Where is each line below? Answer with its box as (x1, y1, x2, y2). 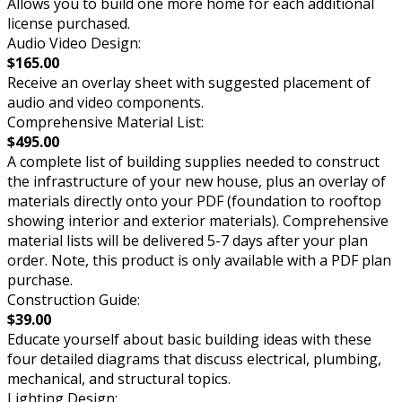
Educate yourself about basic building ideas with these (7, 329, 371, 350)
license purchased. (7, 13, 130, 34)
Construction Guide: (7, 290, 140, 310)
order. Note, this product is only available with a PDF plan (7, 250, 391, 271)
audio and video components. (7, 92, 204, 113)
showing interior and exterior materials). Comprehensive (7, 211, 389, 232)
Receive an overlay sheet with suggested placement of (7, 73, 371, 93)
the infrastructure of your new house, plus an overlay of (7, 171, 386, 192)
